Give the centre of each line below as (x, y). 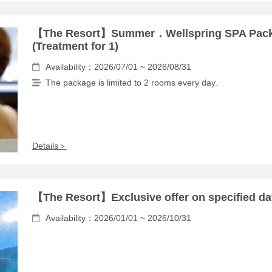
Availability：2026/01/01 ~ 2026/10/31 (118, 218)
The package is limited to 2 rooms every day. (131, 83)
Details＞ (49, 145)
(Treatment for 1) (75, 46)
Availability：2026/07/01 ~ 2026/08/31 (118, 67)
